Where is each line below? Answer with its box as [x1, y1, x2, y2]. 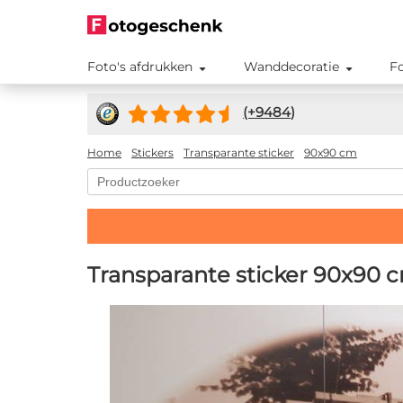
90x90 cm [304, 146, 357, 160]
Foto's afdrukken [87, 58, 193, 75]
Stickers [131, 146, 174, 160]
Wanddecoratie [243, 58, 339, 75]
